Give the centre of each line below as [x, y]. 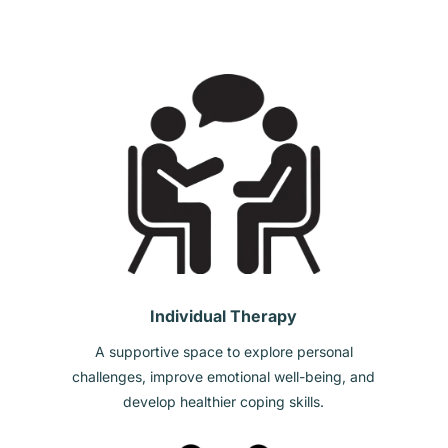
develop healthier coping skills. [224, 401]
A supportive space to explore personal [223, 351]
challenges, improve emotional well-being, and [224, 376]
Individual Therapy [224, 315]
